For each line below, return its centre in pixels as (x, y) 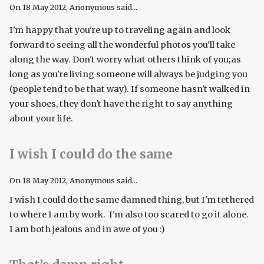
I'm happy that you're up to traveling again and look (120, 30)
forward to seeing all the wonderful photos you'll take (122, 45)
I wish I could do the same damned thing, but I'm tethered (132, 200)
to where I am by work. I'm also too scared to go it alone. (130, 215)
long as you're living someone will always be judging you (128, 75)
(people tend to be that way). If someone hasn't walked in (130, 89)
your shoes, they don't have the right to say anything (121, 104)
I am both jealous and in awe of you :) (87, 230)
